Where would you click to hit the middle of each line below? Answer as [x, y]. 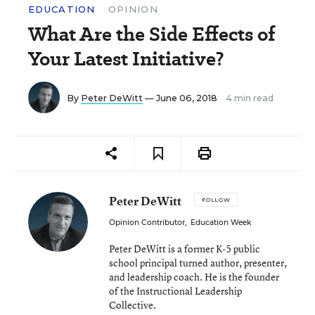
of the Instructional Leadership [175, 291]
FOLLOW [216, 200]
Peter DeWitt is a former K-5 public [185, 249]
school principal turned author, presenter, [198, 263]
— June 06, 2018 [181, 98]
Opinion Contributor [147, 223]
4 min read [250, 98]
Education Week [221, 223]
